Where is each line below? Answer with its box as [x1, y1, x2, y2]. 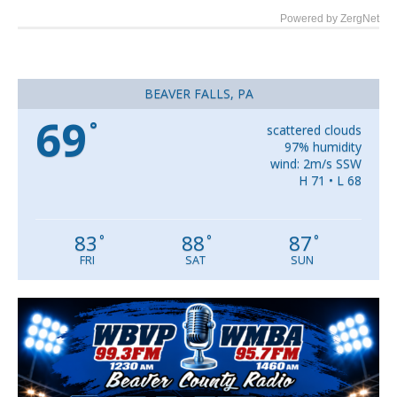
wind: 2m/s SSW [269, 155, 362, 173]
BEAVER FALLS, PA [144, 85, 253, 103]
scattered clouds [266, 121, 362, 139]
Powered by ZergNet [280, 12, 379, 26]
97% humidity [284, 138, 362, 156]
